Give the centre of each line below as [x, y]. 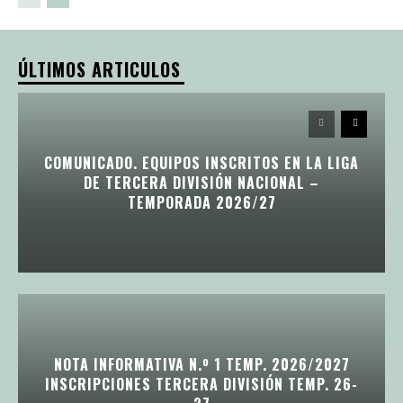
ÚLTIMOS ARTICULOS [99, 69]
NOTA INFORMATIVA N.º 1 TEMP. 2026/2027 [201, 364]
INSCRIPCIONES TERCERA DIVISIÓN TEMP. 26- [201, 384]
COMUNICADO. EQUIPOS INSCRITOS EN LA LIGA [201, 162]
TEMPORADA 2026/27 [201, 202]
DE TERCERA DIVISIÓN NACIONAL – [201, 182]
